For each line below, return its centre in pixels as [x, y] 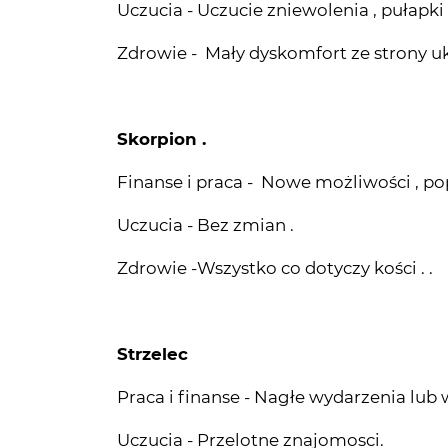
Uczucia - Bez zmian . [205, 156]
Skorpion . [161, 70]
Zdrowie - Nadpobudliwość [236, 414]
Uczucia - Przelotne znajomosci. [250, 371]
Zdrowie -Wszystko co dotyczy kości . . [275, 199]
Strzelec [152, 285]
